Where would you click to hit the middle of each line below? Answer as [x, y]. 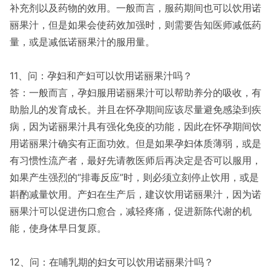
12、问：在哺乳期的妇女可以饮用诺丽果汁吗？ [112, 262]
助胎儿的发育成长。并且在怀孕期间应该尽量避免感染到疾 [135, 109]
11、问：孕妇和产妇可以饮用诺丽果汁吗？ [101, 76]
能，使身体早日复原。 [58, 228]
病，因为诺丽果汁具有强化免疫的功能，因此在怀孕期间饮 [135, 126]
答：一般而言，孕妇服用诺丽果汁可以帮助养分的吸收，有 [135, 93]
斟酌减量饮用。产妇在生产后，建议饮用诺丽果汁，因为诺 [135, 194]
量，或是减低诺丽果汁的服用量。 [82, 42]
